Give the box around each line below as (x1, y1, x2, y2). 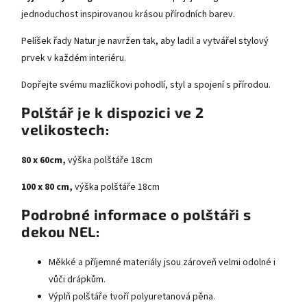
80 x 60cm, (21, 153, 66, 168)
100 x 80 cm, (21, 180, 73, 195)
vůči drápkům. (49, 273, 106, 287)
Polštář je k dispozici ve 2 (21, 103, 204, 121)
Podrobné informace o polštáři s (21, 206, 251, 223)
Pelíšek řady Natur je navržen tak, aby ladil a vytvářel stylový (21, 34, 269, 49)
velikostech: (21, 121, 109, 138)
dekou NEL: (21, 223, 99, 241)
